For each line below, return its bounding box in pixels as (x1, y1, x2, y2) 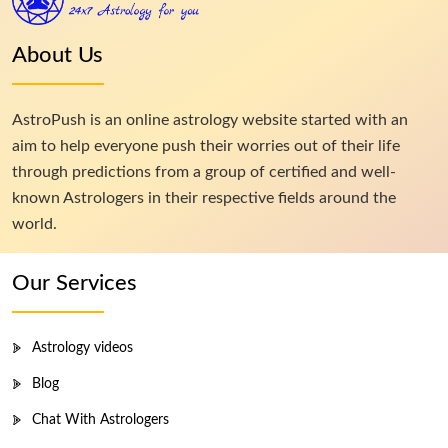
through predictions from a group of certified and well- (12, 163, 396, 180)
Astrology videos (32, 340, 133, 355)
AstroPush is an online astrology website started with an (12, 111, 408, 128)
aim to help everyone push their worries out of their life (12, 137, 400, 154)
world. (12, 215, 57, 232)
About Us (12, 43, 103, 66)
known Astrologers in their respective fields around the (12, 189, 396, 206)
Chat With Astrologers (32, 412, 169, 427)
